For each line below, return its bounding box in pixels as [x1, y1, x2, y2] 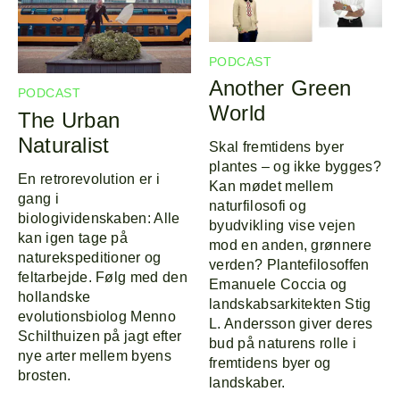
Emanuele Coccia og [209, 277, 347, 293]
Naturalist [18, 132, 110, 157]
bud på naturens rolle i [209, 336, 357, 352]
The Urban [18, 107, 121, 132]
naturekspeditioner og [18, 249, 162, 265]
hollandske [18, 288, 91, 304]
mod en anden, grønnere [209, 237, 372, 254]
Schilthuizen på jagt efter [18, 328, 182, 344]
